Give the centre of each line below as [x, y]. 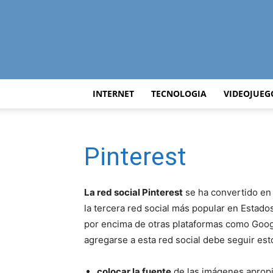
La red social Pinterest [133, 192]
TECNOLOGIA [179, 94]
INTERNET [113, 94]
